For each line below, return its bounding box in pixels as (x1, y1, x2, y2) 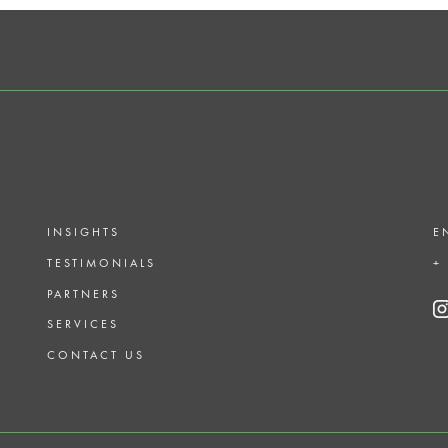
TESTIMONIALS (47, 254, 157, 271)
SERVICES (47, 316, 120, 333)
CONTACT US (47, 347, 146, 364)
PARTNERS (47, 285, 121, 302)
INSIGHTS (47, 224, 121, 241)
